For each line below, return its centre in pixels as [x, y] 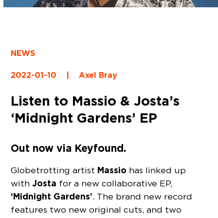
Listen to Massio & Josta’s [95, 100]
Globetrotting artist [54, 170]
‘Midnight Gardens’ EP [84, 118]
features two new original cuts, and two [96, 210]
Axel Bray [98, 75]
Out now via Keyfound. [69, 148]
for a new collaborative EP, [115, 183]
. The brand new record [143, 197]
